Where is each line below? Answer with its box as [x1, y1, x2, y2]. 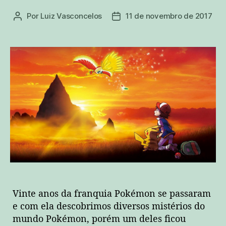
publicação [116, 33, 155, 43]
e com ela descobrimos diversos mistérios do [13, 201, 205, 213]
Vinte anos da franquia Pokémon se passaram [13, 188, 211, 200]
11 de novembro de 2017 [126, 11, 212, 21]
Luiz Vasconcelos [40, 11, 102, 21]
